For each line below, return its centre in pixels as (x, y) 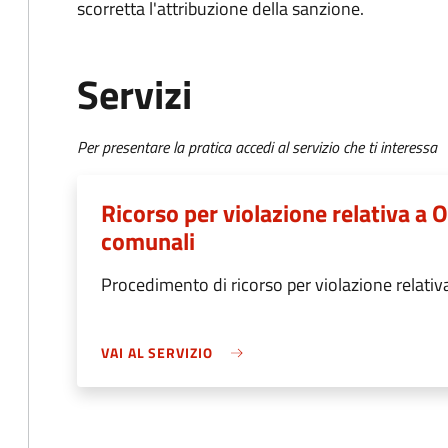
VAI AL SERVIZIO (157, 352)
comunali (148, 241)
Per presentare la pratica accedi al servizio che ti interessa (257, 147)
